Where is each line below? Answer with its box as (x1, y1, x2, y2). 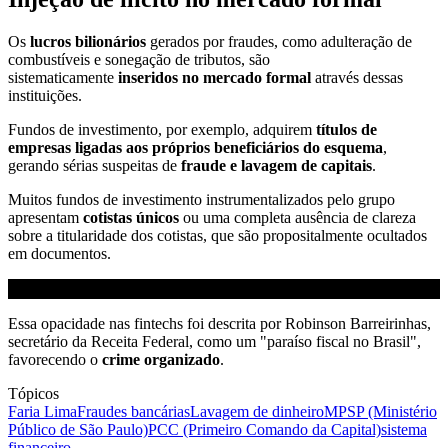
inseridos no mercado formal (118, 69, 311, 87)
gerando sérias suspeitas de (8, 157, 181, 175)
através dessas (311, 69, 403, 87)
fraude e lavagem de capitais (181, 157, 372, 175)
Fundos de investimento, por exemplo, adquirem (8, 121, 316, 139)
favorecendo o (8, 351, 102, 369)
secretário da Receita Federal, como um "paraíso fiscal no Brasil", (8, 333, 421, 351)
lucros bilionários (30, 33, 146, 51)
